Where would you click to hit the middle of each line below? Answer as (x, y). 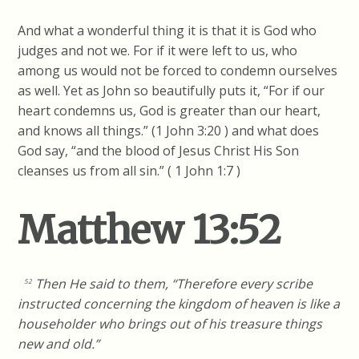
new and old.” (59, 343)
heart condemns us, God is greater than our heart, (169, 110)
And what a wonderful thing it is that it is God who (167, 30)
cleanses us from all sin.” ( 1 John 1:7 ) (129, 170)
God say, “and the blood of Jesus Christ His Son (159, 150)
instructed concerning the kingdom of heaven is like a (179, 303)
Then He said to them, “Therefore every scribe (173, 283)
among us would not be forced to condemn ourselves (178, 70)
